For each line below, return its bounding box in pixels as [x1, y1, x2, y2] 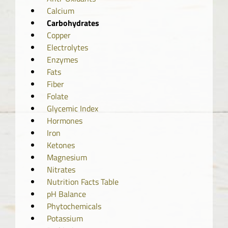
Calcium [47, 4, 74, 17]
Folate [47, 90, 68, 102]
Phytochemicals [47, 199, 101, 212]
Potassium [47, 212, 83, 224]
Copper [47, 28, 71, 41]
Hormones [47, 114, 82, 127]
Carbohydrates [47, 16, 99, 29]
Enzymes [47, 53, 78, 66]
